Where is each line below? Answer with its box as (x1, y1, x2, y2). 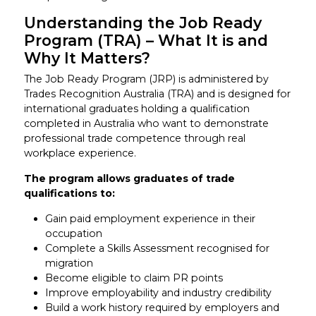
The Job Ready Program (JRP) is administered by (23, 73, 269, 86)
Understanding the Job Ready (23, 13, 262, 32)
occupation (44, 227, 102, 241)
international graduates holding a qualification (23, 102, 250, 116)
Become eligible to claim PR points (44, 272, 223, 285)
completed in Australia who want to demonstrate (23, 117, 269, 130)
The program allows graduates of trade (23, 172, 235, 186)
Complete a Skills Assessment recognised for (44, 242, 269, 255)
